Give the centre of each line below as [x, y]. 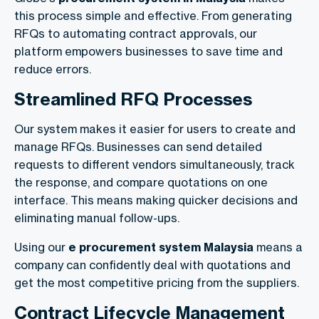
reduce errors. [53, 69]
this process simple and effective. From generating [153, 16]
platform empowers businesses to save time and [148, 52]
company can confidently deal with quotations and [152, 265]
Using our [41, 247]
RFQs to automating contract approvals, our [136, 34]
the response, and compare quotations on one [141, 183]
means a [278, 247]
